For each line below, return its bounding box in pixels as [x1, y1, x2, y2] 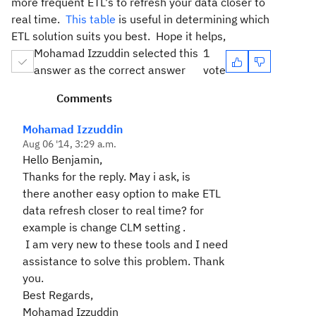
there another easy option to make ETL [23, 186, 221, 200]
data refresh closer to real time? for [23, 203, 204, 217]
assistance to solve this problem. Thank [23, 254, 224, 268]
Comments [56, 91, 112, 105]
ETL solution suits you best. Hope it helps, [11, 29, 226, 43]
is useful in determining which [116, 12, 269, 26]
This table [66, 12, 116, 26]
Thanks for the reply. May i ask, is [23, 169, 190, 183]
